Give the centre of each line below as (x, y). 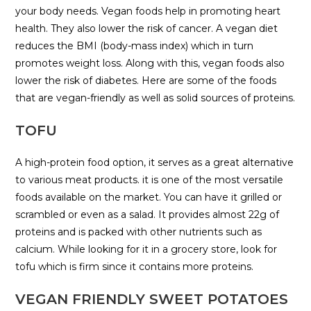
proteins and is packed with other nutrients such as (139, 232)
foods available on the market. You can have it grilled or (149, 197)
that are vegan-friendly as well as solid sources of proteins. (155, 98)
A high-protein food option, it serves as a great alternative (155, 162)
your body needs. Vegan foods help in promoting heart (148, 11)
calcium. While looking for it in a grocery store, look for (146, 249)
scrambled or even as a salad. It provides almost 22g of (148, 214)
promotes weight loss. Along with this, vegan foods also (150, 63)
